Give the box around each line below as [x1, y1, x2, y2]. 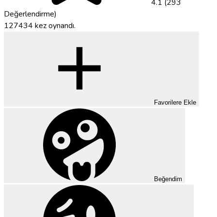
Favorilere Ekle [154, 98, 196, 106]
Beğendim [154, 175, 182, 183]
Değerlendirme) [4, 8, 57, 19]
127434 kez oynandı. [4, 20, 76, 31]
